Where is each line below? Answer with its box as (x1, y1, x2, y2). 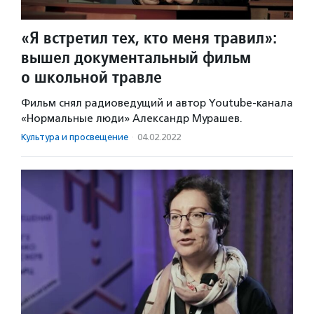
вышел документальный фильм (21, 46, 251, 69)
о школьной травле (21, 66, 162, 88)
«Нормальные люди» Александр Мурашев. (21, 112, 243, 125)
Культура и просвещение (21, 132, 128, 143)
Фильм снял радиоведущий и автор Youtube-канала (21, 97, 293, 110)
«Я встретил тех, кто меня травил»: (21, 27, 277, 49)
